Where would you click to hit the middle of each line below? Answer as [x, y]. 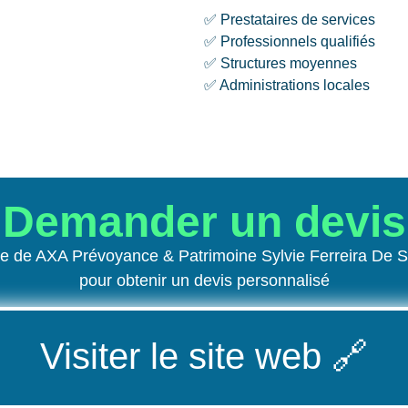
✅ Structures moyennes [280, 63]
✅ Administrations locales [287, 85]
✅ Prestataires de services [290, 19]
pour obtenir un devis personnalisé [204, 281]
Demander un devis [204, 222]
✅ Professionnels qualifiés [290, 41]
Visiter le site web [181, 356]
